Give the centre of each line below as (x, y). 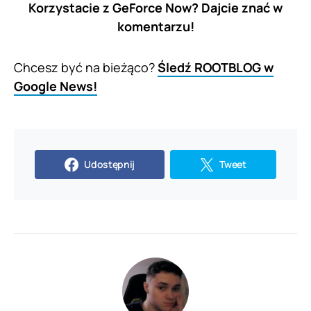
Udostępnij (109, 164)
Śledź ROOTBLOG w (216, 67)
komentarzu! (155, 26)
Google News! (56, 86)
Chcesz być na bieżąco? (86, 67)
